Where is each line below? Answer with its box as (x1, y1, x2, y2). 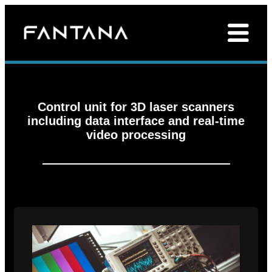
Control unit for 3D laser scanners (38, 100, 234, 114)
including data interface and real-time (27, 114, 245, 127)
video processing (86, 127, 186, 141)
